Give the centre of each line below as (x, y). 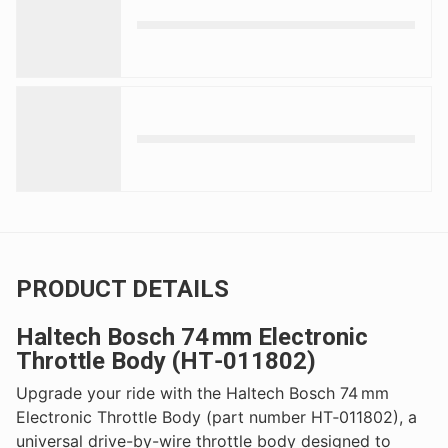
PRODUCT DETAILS (122, 288)
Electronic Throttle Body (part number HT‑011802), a (216, 416)
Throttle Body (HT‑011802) (166, 360)
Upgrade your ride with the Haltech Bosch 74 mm (202, 392)
